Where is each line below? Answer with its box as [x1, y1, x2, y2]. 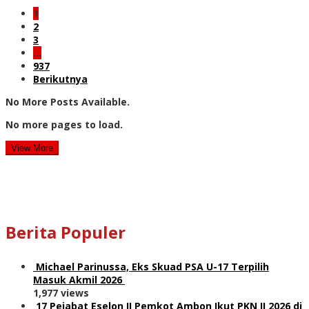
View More [11, 142, 53, 153]
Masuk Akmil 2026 [33, 272, 125, 286]
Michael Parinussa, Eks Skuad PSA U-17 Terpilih [36, 259, 269, 273]
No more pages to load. [6, 117, 123, 131]
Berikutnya [33, 72, 88, 86]
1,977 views [33, 286, 89, 299]
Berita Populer [6, 220, 126, 243]
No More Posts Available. [6, 94, 130, 108]
